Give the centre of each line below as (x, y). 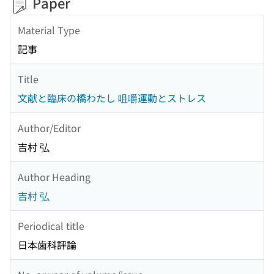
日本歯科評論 (47, 245)
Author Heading (54, 176)
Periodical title (51, 225)
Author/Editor (49, 128)
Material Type (49, 30)
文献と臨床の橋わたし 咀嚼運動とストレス (112, 98)
